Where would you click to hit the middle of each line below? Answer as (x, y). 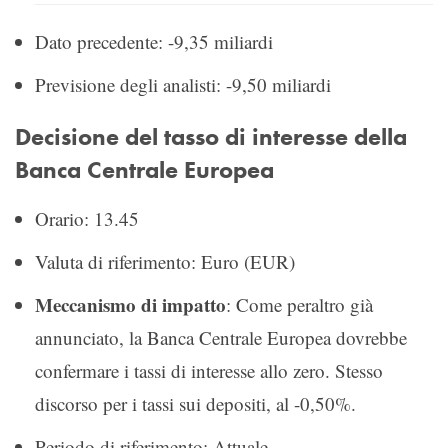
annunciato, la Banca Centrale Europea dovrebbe (221, 337)
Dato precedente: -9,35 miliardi (154, 41)
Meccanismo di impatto (130, 304)
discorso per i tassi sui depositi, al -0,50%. (195, 403)
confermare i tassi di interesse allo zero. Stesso (209, 370)
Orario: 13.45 (87, 218)
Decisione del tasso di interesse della (211, 136)
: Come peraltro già (299, 304)
